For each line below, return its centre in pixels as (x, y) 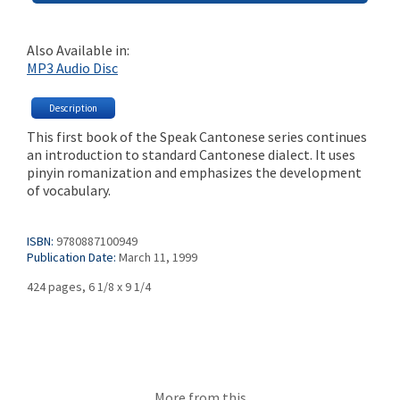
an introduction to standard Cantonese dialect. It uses (191, 154)
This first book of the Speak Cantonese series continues (197, 137)
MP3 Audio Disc (72, 68)
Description (73, 108)
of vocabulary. (69, 190)
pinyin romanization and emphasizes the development (194, 172)
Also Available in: (78, 50)
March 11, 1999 (158, 257)
